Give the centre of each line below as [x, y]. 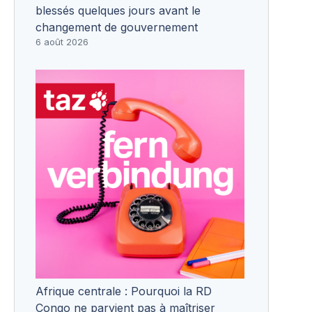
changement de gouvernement [117, 27]
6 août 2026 [62, 41]
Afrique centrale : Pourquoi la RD [124, 291]
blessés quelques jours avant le [118, 10]
